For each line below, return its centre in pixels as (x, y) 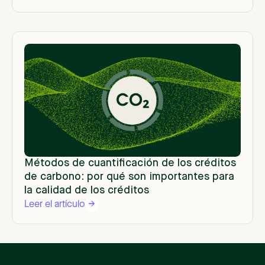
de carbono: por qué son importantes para (129, 177)
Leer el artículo (54, 205)
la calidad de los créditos (87, 191)
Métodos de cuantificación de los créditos (130, 164)
